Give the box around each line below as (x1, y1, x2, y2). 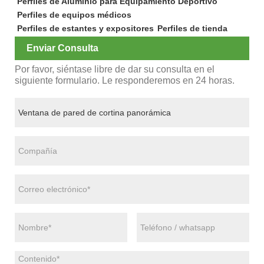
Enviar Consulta (27, 43, 98, 54)
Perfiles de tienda (157, 23, 227, 33)
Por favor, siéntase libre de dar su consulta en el (15, 64, 214, 75)
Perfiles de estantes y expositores (16, 23, 154, 33)
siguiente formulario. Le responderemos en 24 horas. (15, 75, 235, 86)
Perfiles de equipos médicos (16, 9, 131, 19)
